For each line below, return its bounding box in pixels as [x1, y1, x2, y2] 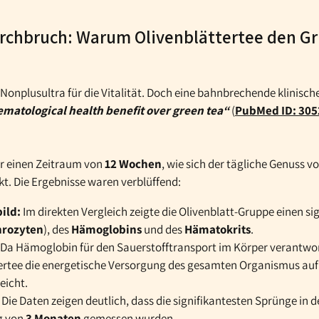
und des [142, 221, 184, 237]
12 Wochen [105, 155, 162, 172]
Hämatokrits [184, 221, 251, 237]
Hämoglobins [71, 221, 142, 237]
